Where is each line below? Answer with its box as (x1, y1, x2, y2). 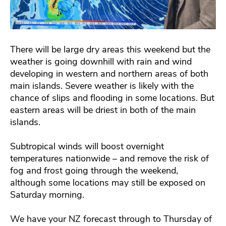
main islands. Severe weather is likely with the (10, 80, 194, 92)
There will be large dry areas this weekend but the (10, 43, 210, 56)
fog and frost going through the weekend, (10, 164, 178, 177)
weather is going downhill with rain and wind (10, 55, 192, 68)
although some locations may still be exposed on (10, 177, 205, 189)
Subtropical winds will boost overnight (10, 140, 164, 153)
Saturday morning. (10, 189, 84, 201)
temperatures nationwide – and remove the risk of (10, 152, 209, 165)
